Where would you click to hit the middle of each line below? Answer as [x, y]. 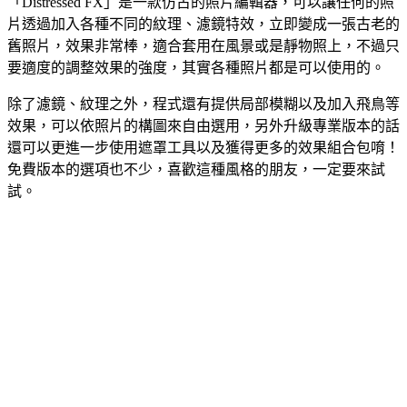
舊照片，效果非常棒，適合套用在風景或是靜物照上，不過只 [203, 45]
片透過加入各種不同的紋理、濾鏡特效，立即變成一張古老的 [203, 24]
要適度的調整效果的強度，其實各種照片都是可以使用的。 [196, 67]
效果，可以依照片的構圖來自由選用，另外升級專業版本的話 [203, 125]
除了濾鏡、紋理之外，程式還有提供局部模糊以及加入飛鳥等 [203, 104]
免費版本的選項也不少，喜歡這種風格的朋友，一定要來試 [196, 169]
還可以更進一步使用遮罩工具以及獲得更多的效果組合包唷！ [203, 147]
